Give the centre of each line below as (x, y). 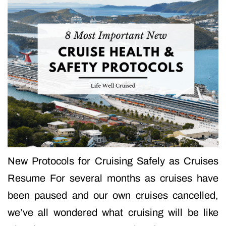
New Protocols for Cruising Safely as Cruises (113, 161)
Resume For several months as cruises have (113, 178)
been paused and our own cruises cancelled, (113, 195)
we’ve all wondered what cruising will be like (113, 213)
